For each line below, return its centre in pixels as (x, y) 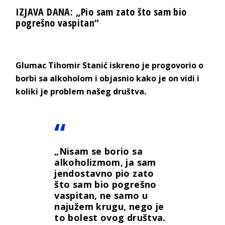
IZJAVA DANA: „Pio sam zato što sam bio (101, 12)
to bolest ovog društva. (110, 218)
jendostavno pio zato (104, 174)
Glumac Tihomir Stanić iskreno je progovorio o (110, 66)
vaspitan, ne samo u (101, 196)
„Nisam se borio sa (98, 151)
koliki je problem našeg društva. (82, 92)
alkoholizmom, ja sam (105, 162)
